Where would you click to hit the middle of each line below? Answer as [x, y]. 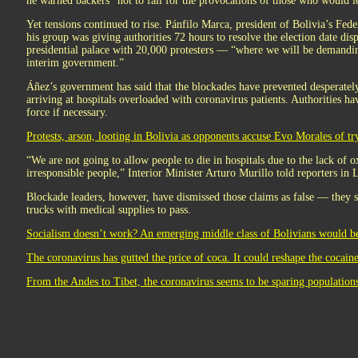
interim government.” [75, 63]
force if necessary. [67, 112]
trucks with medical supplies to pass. [110, 210]
